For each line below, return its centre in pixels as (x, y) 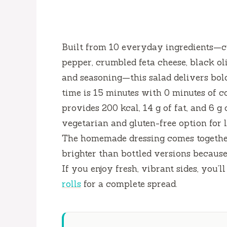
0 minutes (185, 93)
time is (78, 93)
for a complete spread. (129, 184)
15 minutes (116, 93)
